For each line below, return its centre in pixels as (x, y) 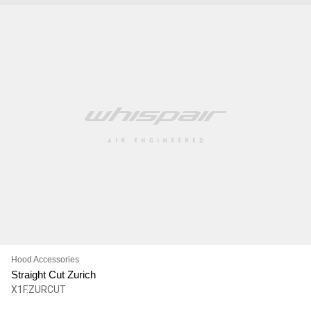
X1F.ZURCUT (38, 289)
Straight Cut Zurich (53, 274)
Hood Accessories (45, 259)
